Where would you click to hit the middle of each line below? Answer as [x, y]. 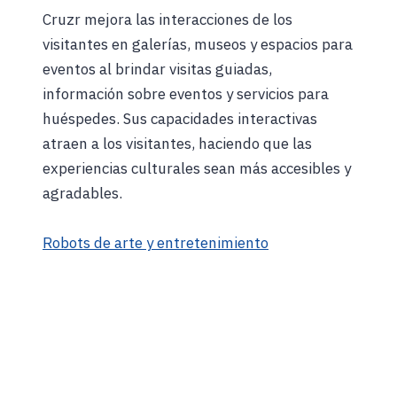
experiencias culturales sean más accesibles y [197, 168]
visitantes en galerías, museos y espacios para [198, 44]
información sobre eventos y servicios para [186, 93]
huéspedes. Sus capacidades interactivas [180, 118]
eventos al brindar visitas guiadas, [157, 69]
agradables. [82, 193]
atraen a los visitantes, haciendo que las [177, 143]
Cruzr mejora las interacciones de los [167, 19]
